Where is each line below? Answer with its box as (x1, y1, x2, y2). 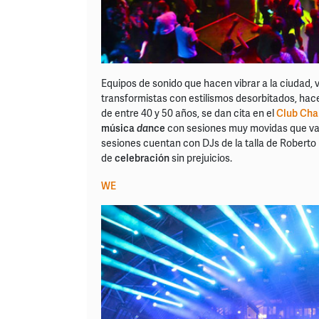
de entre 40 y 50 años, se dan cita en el (101, 106, 276, 120)
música (101, 121, 137, 135)
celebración (115, 151, 169, 165)
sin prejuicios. (169, 151, 232, 165)
